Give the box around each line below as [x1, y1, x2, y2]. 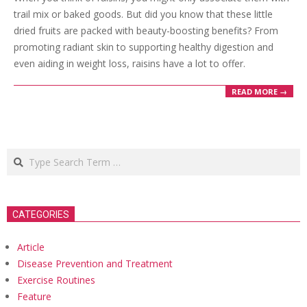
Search [6, 148, 40, 162]
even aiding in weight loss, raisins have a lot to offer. [14, 56, 245, 70]
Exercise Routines [17, 273, 95, 287]
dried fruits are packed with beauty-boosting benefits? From [14, 23, 278, 37]
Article [17, 241, 45, 254]
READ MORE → [232, 86, 287, 97]
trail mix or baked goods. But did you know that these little [14, 7, 273, 21]
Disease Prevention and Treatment [17, 257, 173, 271]
